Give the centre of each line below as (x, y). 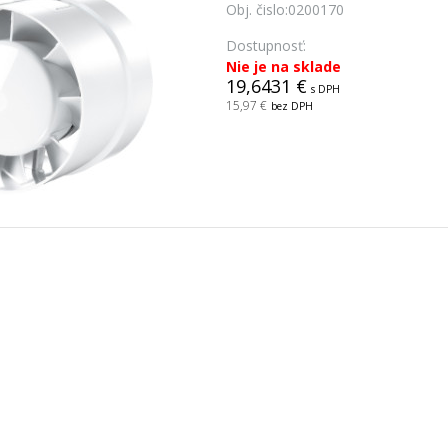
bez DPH (291, 106)
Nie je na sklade (283, 66)
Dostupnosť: (265, 45)
